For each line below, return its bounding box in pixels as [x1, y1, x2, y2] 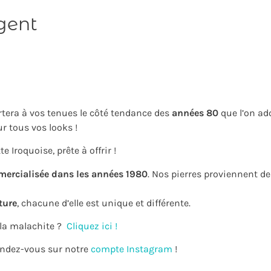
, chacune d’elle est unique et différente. [17, 197, 191, 209]
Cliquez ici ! [67, 220, 117, 232]
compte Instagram [88, 243, 172, 255]
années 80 [172, 106, 218, 119]
